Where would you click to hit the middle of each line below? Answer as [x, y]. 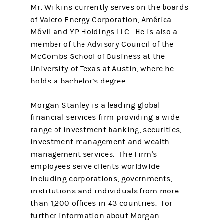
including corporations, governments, [101, 179]
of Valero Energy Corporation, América [101, 20]
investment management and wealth [100, 142]
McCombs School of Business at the [98, 56]
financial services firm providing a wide [105, 117]
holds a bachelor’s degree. [81, 81]
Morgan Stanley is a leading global [95, 105]
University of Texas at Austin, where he [102, 69]
